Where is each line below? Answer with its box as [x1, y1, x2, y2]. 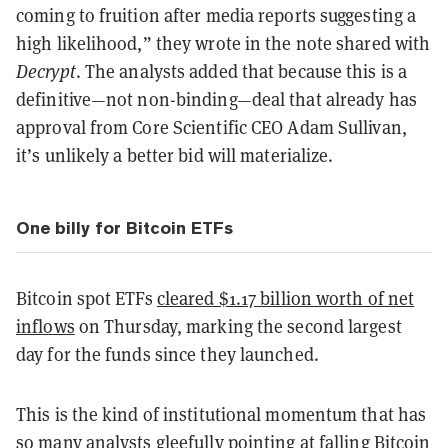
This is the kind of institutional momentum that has [16, 402, 427, 426]
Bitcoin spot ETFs [16, 286, 157, 310]
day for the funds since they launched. [16, 342, 319, 366]
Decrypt [16, 59, 76, 83]
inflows [16, 314, 75, 338]
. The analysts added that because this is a [75, 59, 408, 83]
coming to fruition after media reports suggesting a [16, 3, 417, 27]
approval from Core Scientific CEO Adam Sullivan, [16, 115, 407, 139]
